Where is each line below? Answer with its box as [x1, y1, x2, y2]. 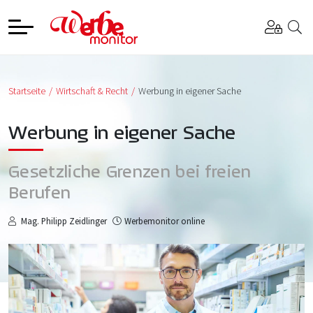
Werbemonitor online [124, 214, 205, 226]
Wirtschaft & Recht [56, 84, 128, 97]
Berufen [8, 181, 71, 203]
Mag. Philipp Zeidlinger [19, 214, 107, 226]
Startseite [8, 84, 45, 97]
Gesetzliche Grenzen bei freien [8, 160, 252, 182]
